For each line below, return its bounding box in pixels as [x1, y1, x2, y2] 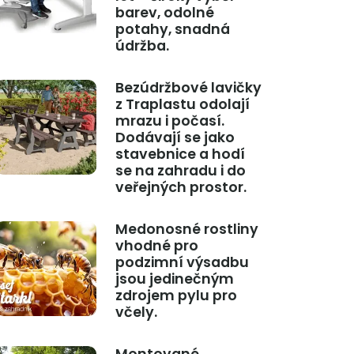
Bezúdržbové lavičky [115, 78, 262, 98]
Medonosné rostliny [115, 220, 258, 239]
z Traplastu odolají [115, 95, 250, 115]
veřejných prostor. [115, 178, 247, 198]
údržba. [115, 36, 169, 56]
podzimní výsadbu [115, 253, 249, 273]
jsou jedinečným [115, 269, 234, 289]
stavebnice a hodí [115, 145, 245, 164]
